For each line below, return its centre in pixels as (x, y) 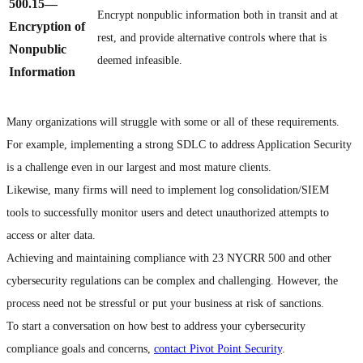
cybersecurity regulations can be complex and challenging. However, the (172, 280)
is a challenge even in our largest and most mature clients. (139, 167)
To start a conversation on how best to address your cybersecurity (156, 326)
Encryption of (47, 27)
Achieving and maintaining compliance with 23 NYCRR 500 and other (169, 258)
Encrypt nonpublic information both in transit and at (218, 15)
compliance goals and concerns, (80, 348)
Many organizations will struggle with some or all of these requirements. (173, 122)
